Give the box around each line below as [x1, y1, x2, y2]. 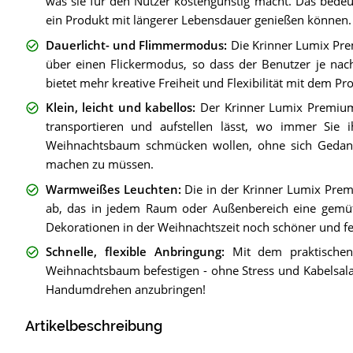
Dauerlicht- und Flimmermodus [45, 36, 225, 53]
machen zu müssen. [45, 156, 154, 173]
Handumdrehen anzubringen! [45, 281, 206, 298]
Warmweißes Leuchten [45, 180, 178, 197]
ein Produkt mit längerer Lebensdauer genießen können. [45, 12, 351, 28]
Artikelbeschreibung [24, 318, 162, 335]
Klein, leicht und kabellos [45, 99, 193, 116]
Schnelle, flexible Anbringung [45, 243, 221, 260]
